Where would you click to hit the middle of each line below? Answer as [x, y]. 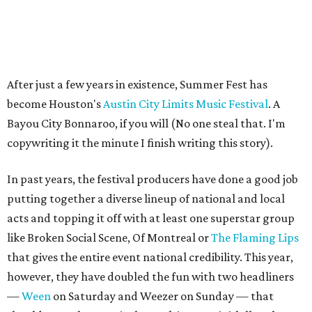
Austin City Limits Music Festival [186, 104]
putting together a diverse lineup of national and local [146, 198]
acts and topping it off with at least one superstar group [151, 218]
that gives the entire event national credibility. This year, [150, 257]
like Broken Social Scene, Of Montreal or [109, 237]
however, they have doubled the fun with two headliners [150, 276]
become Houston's [55, 104]
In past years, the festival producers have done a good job [153, 179]
